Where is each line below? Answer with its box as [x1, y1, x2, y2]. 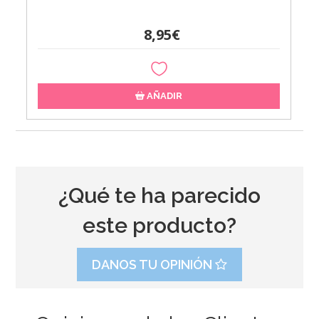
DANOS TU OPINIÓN [91, 256, 215, 272]
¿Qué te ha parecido [58, 182, 261, 208]
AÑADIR [145, 90, 183, 101]
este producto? [82, 212, 236, 238]
